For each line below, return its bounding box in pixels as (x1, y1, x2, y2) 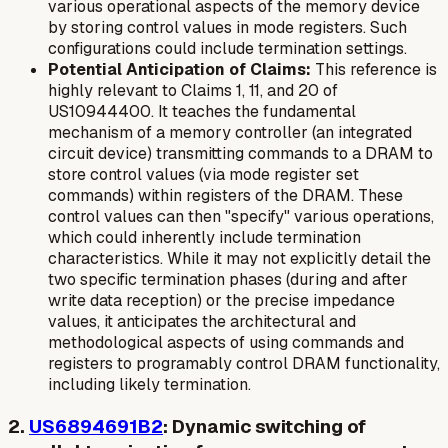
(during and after (282, 268, 408, 290)
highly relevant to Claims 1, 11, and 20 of (48, 79, 338, 101)
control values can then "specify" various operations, (48, 205, 434, 227)
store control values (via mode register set (48, 163, 359, 185)
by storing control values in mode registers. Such (48, 16, 407, 38)
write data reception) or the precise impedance (48, 289, 395, 311)
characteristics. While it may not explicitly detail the (48, 247, 431, 269)
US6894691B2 (29, 413, 163, 439)
